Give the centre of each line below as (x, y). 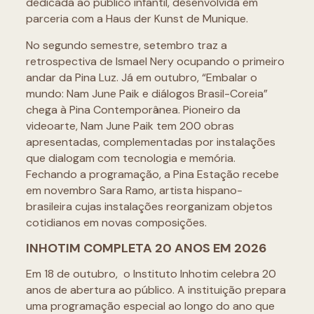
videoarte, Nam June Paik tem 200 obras (130, 126)
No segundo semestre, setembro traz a (126, 46)
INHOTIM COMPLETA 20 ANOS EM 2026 (146, 248)
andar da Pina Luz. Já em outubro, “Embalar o (141, 78)
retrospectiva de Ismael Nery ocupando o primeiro (155, 62)
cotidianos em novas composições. (116, 223)
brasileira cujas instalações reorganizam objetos (149, 207)
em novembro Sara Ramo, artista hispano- (134, 191)
